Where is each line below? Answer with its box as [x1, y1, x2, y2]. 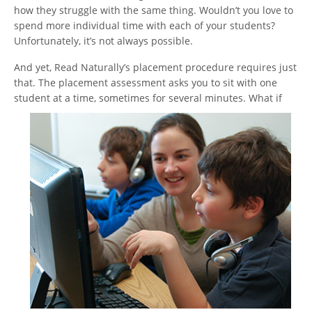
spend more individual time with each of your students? [14, 18, 275, 32]
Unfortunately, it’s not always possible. [14, 33, 193, 47]
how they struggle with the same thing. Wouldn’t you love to [14, 3, 293, 17]
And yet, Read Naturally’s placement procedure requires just [14, 60, 297, 74]
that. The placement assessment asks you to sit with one [14, 75, 277, 89]
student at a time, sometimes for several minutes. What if [14, 91, 282, 104]
